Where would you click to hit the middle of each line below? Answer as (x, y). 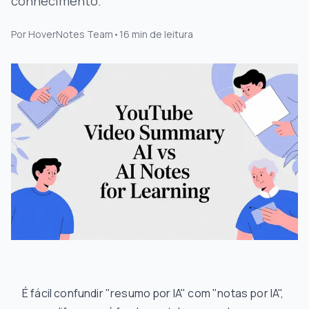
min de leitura (162, 34)
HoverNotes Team (71, 34)
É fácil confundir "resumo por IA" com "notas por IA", (153, 293)
